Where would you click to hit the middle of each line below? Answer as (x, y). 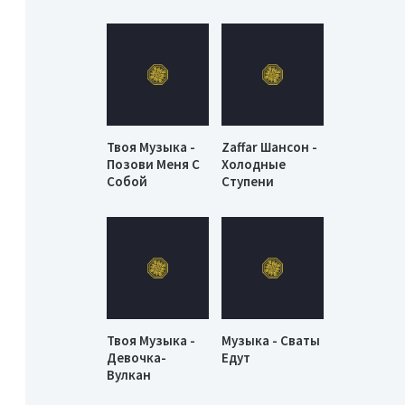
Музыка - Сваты (271, 340)
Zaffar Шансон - (270, 147)
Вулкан (129, 374)
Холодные (254, 165)
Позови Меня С (153, 165)
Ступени (248, 182)
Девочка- (137, 357)
